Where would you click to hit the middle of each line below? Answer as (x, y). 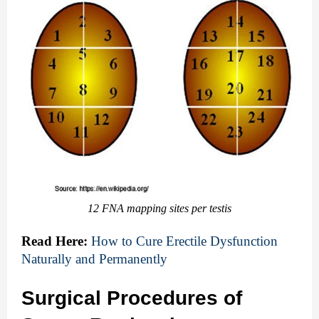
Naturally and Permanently (94, 258)
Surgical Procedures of (132, 298)
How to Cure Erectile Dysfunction (184, 241)
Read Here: (54, 241)
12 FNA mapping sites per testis (159, 208)
